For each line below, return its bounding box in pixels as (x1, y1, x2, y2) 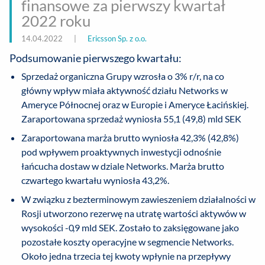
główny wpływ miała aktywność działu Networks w (21, 85, 228, 96)
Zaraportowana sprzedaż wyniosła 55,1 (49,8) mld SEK (21, 113, 241, 125)
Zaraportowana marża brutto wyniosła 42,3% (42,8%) (21, 132, 239, 144)
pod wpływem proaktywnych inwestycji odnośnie (21, 146, 221, 158)
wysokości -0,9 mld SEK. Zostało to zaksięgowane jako (21, 222, 239, 234)
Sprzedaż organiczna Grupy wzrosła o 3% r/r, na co (21, 70, 224, 82)
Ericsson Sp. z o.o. (88, 34, 147, 44)
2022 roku (21, 11, 91, 31)
